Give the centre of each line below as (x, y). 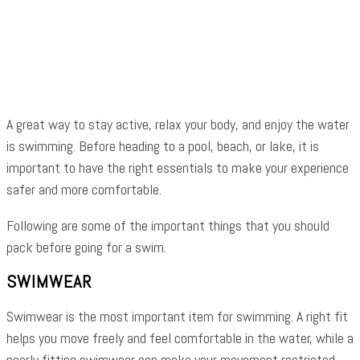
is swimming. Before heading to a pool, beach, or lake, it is (163, 146)
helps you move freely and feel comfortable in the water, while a (180, 337)
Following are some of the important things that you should (168, 225)
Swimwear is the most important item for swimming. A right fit (177, 316)
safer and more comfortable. (86, 189)
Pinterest (233, 52)
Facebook (59, 52)
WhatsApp (324, 52)
